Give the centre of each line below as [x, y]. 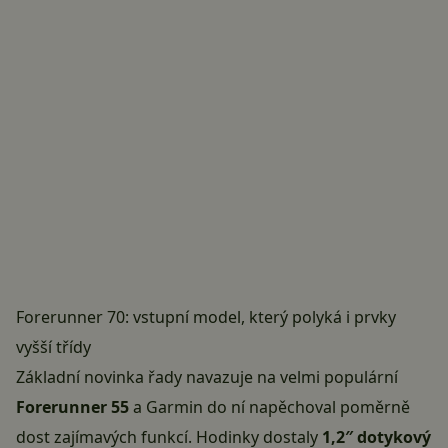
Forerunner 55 [72, 407]
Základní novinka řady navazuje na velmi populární [207, 377]
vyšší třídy [53, 347]
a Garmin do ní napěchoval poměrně [269, 407]
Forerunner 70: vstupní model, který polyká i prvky [206, 317]
